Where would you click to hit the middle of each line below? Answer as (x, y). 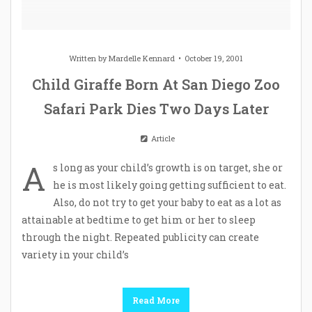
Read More (156, 300)
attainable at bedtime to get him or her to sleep (139, 219)
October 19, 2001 (214, 58)
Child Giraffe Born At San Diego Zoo (156, 84)
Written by (89, 58)
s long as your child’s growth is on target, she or (168, 167)
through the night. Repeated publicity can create (140, 237)
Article (162, 138)
